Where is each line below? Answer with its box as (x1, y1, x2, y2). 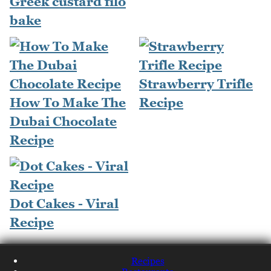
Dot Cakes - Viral (10, 196, 119, 212)
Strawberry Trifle (139, 76, 253, 92)
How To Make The (10, 95, 126, 111)
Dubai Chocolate (10, 114, 117, 129)
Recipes (131, 255, 165, 267)
